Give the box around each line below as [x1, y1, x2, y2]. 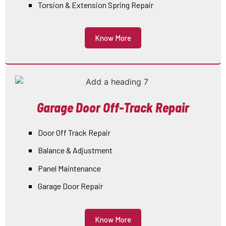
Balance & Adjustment [38, 145, 112, 155]
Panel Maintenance [38, 163, 101, 173]
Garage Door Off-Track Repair [37, 99, 189, 116]
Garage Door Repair [38, 181, 103, 191]
